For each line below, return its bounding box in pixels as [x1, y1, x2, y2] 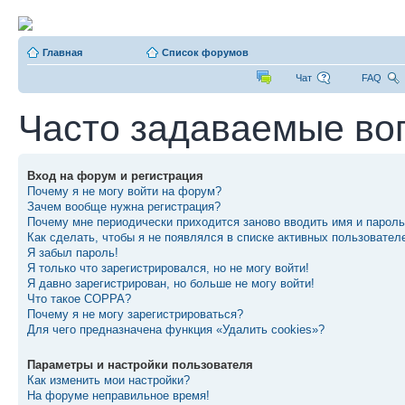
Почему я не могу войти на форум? [27, 184, 221, 198]
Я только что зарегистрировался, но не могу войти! [27, 261, 309, 275]
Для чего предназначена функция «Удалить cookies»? [27, 323, 325, 336]
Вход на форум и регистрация [27, 169, 203, 183]
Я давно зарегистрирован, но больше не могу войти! [27, 277, 315, 290]
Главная [42, 47, 82, 58]
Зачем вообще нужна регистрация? [27, 200, 221, 213]
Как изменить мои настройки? [27, 373, 190, 387]
